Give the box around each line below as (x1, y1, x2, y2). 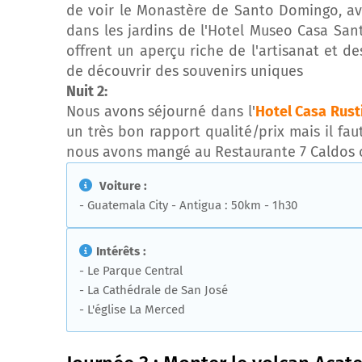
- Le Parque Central (79, 263, 183, 278)
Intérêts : (96, 244, 146, 259)
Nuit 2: (66, 82, 107, 100)
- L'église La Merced (79, 302, 185, 317)
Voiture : (99, 179, 147, 193)
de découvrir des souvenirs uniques (66, 62, 303, 80)
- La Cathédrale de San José (79, 283, 228, 297)
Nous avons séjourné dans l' (66, 103, 255, 120)
